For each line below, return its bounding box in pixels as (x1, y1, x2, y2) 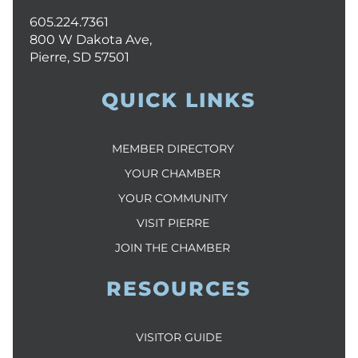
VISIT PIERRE (136, 215, 209, 230)
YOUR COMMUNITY (117, 190, 228, 205)
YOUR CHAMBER (125, 165, 221, 181)
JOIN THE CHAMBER (115, 240, 231, 255)
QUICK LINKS (101, 87, 257, 112)
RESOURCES (106, 276, 252, 300)
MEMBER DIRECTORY (111, 141, 234, 156)
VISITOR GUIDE (135, 329, 222, 344)
